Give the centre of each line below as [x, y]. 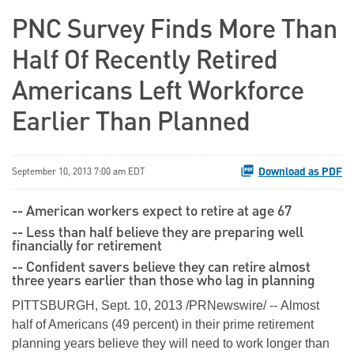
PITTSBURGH [53, 306]
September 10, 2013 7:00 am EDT [78, 173]
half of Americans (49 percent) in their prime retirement [163, 325]
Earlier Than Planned [131, 124]
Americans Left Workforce [158, 93]
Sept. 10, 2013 [142, 306]
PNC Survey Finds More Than [175, 32]
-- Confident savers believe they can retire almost [161, 268]
